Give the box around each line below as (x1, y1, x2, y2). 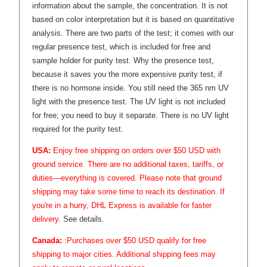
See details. (63, 214, 105, 223)
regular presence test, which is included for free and (32, 42, 211, 51)
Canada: (32, 235, 65, 245)
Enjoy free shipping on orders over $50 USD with (51, 145, 221, 155)
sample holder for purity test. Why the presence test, (32, 55, 215, 65)
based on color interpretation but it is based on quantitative (32, 14, 235, 24)
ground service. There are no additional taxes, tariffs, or (32, 159, 224, 169)
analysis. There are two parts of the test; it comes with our (32, 28, 234, 38)
